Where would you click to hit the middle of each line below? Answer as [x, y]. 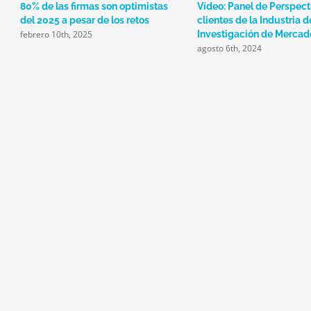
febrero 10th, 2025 [56, 34]
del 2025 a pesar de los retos [85, 20]
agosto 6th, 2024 [229, 48]
